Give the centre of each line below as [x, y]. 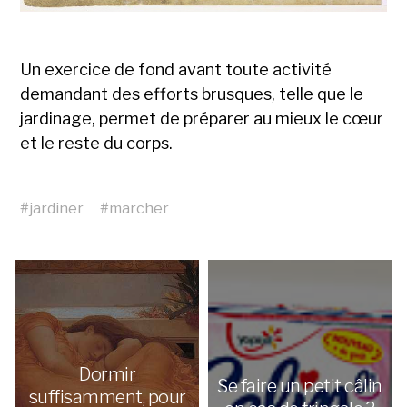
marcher [139, 208]
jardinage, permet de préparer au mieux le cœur [202, 119]
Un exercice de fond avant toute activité [176, 70]
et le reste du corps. [97, 144]
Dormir [108, 375]
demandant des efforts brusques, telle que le [192, 94]
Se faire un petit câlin [300, 386]
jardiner [57, 208]
